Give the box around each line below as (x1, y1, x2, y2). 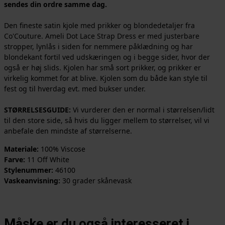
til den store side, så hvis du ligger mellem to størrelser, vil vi (4, 116, 209, 126)
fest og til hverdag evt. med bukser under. (4, 84, 148, 94)
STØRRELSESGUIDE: (4, 105, 71, 115)
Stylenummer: (4, 165, 55, 175)
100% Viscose (38, 144, 85, 154)
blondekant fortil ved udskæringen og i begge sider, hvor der (4, 52, 210, 62)
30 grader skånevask (62, 176, 132, 186)
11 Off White (27, 155, 69, 165)
